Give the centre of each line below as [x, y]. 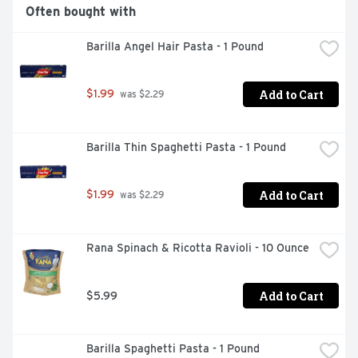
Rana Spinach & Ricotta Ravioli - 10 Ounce [198, 248]
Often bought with [81, 12]
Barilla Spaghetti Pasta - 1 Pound [173, 349]
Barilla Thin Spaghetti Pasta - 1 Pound [186, 147]
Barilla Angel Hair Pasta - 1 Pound [175, 47]
